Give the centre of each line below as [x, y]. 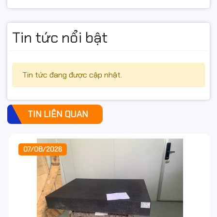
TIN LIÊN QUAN [58, 114]
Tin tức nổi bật [60, 37]
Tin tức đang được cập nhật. [72, 75]
